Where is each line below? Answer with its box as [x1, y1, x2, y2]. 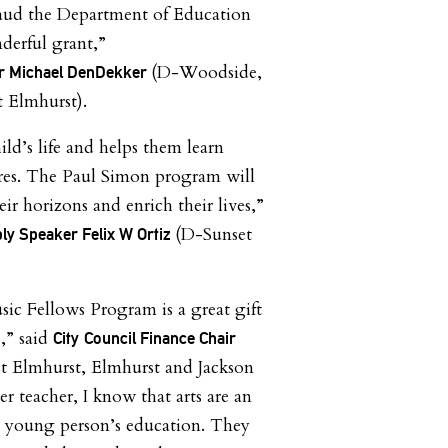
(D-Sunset [175, 222, 252, 246]
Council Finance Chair [84, 328, 236, 349]
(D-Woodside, [151, 60, 262, 84]
